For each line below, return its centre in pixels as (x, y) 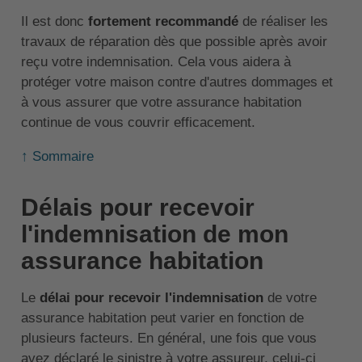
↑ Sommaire (57, 157)
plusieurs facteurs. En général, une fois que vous (168, 339)
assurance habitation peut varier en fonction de (162, 318)
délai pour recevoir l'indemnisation (151, 298)
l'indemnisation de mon (154, 234)
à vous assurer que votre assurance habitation (161, 103)
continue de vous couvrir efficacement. (138, 123)
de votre (290, 298)
